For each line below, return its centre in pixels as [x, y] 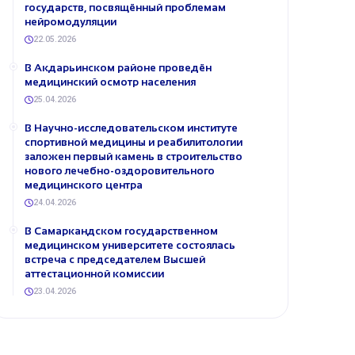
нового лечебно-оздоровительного [120, 171]
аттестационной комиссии [94, 274]
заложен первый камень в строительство [134, 157]
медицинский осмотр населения [110, 82]
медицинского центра [84, 185]
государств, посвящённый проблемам [125, 8]
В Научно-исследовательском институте [131, 128]
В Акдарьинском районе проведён [118, 68]
